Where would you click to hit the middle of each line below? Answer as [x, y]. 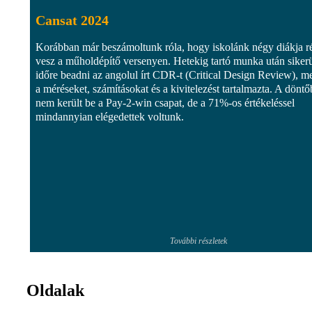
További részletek [198, 241]
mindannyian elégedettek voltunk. [110, 116]
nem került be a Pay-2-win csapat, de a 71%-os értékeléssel [165, 102]
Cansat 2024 [72, 20]
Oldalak [55, 290]
